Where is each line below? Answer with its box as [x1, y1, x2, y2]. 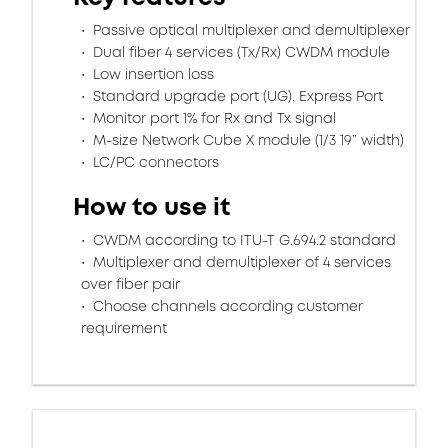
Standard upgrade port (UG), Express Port [89, 86, 383, 106]
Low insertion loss [89, 64, 214, 84]
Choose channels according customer [89, 296, 363, 316]
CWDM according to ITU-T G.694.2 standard [89, 230, 396, 250]
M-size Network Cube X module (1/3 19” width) [89, 130, 404, 150]
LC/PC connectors [89, 152, 219, 172]
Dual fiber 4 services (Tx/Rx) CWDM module [89, 42, 390, 62]
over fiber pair [81, 274, 180, 294]
